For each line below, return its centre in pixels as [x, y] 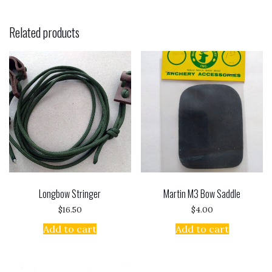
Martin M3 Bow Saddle [202, 194]
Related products [44, 32]
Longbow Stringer [70, 194]
